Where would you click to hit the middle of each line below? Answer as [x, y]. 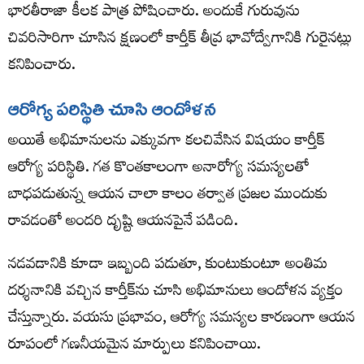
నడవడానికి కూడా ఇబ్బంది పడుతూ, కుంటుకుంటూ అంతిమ [168, 266]
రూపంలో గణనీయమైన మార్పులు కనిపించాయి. [134, 346]
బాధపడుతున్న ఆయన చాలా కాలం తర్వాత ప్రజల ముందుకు [168, 196]
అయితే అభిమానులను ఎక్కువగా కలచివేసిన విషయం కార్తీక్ [167, 142]
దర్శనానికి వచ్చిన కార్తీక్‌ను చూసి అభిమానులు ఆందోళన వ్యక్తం [175, 292]
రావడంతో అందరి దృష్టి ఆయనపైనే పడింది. [123, 223]
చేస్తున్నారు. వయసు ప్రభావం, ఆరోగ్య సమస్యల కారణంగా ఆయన [182, 319]
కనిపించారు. [42, 67]
